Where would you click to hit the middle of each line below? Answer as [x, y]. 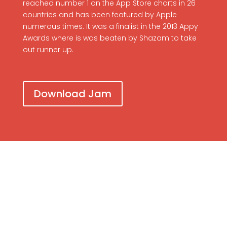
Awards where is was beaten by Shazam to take [109, 38]
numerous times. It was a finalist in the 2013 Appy [110, 27]
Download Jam [72, 94]
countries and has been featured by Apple [100, 15]
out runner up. [48, 50]
